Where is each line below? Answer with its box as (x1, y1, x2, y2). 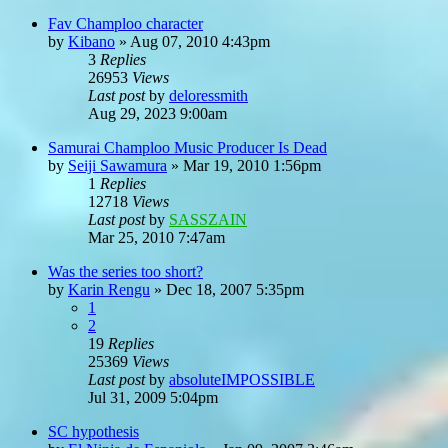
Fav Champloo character (48, 14, 203, 32)
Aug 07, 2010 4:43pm (130, 32, 270, 50)
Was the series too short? (48, 262, 203, 280)
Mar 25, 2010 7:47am (88, 228, 225, 246)
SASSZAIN (169, 210, 247, 228)
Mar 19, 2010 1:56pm (183, 156, 321, 174)
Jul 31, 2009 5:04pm (88, 388, 218, 406)
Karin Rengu (68, 280, 150, 298)
